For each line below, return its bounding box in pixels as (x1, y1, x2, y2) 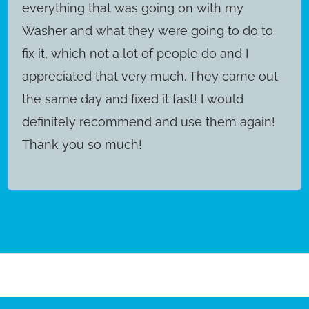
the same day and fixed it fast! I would (22, 92, 243, 107)
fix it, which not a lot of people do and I (22, 46, 248, 61)
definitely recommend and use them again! (22, 114, 275, 130)
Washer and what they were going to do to (22, 23, 273, 39)
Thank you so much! (22, 137, 142, 152)
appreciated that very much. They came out (22, 69, 278, 84)
